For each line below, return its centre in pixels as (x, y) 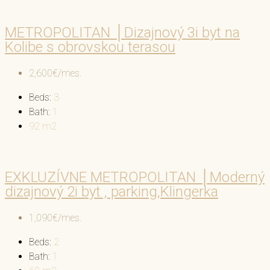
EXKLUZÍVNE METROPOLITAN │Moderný (135, 177)
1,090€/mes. (55, 218)
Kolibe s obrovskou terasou (90, 47)
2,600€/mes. (55, 74)
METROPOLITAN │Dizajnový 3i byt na (122, 33)
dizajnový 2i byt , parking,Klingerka (111, 192)
